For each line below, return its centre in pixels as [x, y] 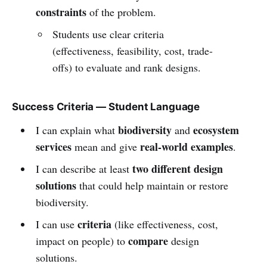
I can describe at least [84, 168]
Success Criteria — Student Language [106, 106]
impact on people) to [82, 240]
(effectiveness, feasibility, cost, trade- [133, 50]
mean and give [105, 146]
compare [148, 240]
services [53, 146]
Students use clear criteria [108, 34]
